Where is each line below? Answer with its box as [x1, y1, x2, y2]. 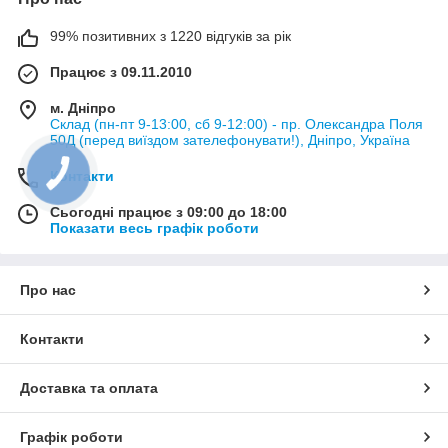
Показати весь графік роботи [50, 219, 259, 236]
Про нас [20, 281, 76, 298]
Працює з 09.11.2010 [50, 63, 192, 80]
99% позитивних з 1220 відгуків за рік [50, 27, 291, 44]
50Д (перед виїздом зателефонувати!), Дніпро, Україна [50, 131, 410, 148]
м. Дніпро [50, 99, 116, 116]
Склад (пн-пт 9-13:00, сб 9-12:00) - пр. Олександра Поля [50, 115, 423, 132]
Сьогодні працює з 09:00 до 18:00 [50, 203, 287, 220]
